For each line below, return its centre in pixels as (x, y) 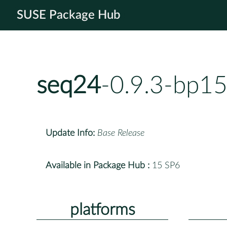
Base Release (121, 133)
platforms (102, 210)
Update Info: (70, 133)
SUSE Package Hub (69, 15)
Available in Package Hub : (98, 165)
